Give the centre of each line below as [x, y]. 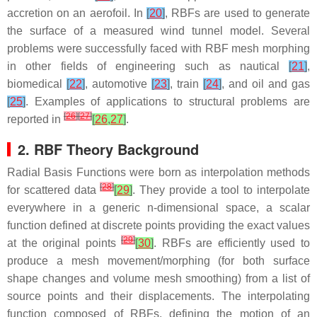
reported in [35, 119]
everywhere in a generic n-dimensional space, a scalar [158, 208]
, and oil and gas [266, 84]
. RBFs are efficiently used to [232, 243]
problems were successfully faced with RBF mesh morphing [158, 48]
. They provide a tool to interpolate [221, 190]
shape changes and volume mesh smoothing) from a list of [158, 278]
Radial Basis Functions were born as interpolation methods [158, 172]
